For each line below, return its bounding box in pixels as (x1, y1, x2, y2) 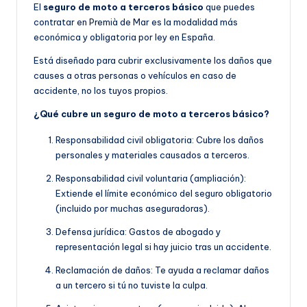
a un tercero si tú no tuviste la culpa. (56, 280, 208, 291)
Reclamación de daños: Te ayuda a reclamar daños (56, 265, 269, 276)
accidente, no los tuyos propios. (34, 85, 168, 97)
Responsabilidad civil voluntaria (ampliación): (56, 173, 246, 184)
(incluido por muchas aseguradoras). (56, 203, 210, 214)
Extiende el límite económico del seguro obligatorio (56, 188, 272, 199)
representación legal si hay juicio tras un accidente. (56, 241, 271, 253)
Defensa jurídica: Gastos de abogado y (56, 226, 221, 238)
